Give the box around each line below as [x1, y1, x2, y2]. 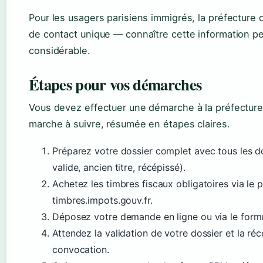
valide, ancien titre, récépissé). [52, 161, 186, 174]
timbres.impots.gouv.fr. [52, 194, 153, 207]
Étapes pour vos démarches [29, 73, 202, 96]
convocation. [52, 244, 109, 256]
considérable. [29, 45, 90, 57]
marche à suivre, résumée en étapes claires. [29, 118, 230, 130]
